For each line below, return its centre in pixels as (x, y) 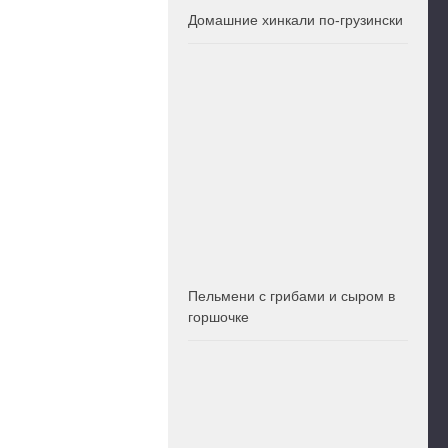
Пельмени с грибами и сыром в (291, 296)
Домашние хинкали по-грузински (295, 20)
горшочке (218, 317)
